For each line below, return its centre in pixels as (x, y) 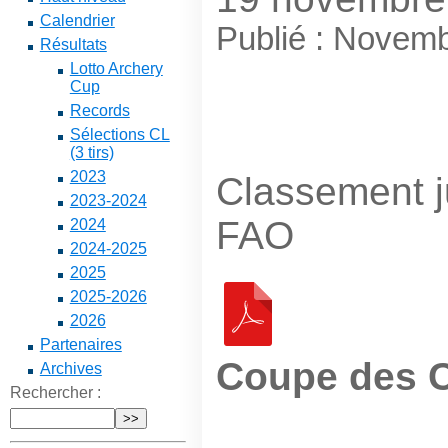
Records (99, 110)
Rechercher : (55, 392)
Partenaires (80, 344)
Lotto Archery (116, 68)
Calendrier (77, 20)
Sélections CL (119, 134)
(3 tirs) (91, 152)
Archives (70, 368)
